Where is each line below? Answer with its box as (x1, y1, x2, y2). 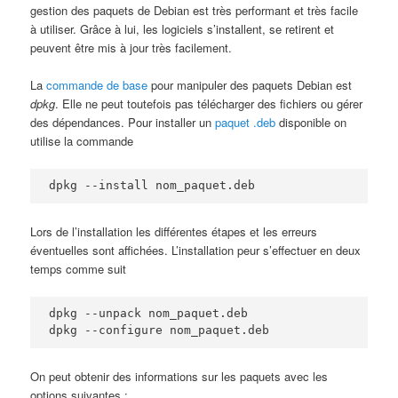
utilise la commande (30, 132, 134, 150)
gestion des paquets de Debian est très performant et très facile (30, 2, 359, 20)
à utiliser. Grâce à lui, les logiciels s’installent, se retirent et (30, 20, 335, 38)
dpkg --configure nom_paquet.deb (49, 322, 270, 337)
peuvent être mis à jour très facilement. (30, 39, 233, 57)
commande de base (46, 76, 148, 94)
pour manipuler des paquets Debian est (147, 76, 353, 94)
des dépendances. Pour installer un (30, 114, 216, 131)
